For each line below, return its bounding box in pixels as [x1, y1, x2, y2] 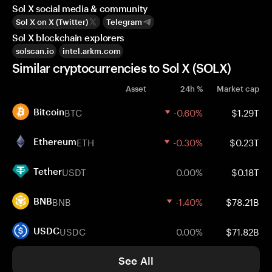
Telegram [106, 17, 142, 27]
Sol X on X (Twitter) [16, 17, 88, 27]
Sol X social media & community [12, 3, 148, 14]
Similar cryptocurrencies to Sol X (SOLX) [12, 61, 231, 75]
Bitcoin [33, 106, 64, 117]
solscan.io [16, 46, 54, 56]
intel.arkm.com [63, 46, 121, 56]
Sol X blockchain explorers [12, 32, 124, 43]
